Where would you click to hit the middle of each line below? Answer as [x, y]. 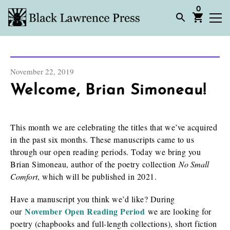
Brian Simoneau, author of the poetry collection [94, 164]
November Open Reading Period [86, 211]
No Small [194, 164]
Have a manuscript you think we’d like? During [93, 199]
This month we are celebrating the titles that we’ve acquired [114, 127]
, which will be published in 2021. [97, 176]
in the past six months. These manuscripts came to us [102, 139]
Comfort [24, 176]
